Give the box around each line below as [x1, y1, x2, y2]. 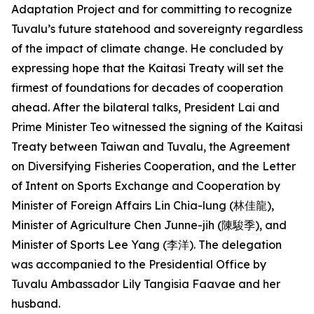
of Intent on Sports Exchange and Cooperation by [11, 179, 280, 193]
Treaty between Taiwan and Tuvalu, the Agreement [11, 139, 290, 153]
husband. [11, 296, 60, 310]
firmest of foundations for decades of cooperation [11, 81, 283, 95]
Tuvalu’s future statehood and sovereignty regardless [11, 22, 303, 36]
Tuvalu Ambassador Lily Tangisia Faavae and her [11, 277, 280, 291]
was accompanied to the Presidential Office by [11, 257, 266, 271]
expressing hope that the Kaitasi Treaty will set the [11, 61, 284, 75]
